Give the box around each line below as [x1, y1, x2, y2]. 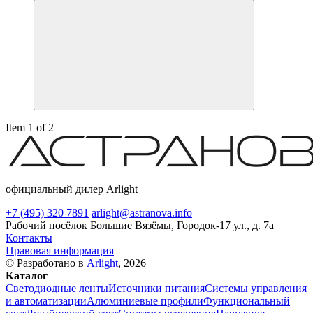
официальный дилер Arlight [6, 183, 138, 196]
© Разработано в [6, 257, 87, 270]
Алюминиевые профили [87, 295, 203, 307]
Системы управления [205, 282, 307, 295]
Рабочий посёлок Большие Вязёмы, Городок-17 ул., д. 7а [6, 219, 274, 232]
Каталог [6, 270, 48, 282]
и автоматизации [6, 295, 87, 307]
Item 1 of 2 [6, 122, 54, 134]
